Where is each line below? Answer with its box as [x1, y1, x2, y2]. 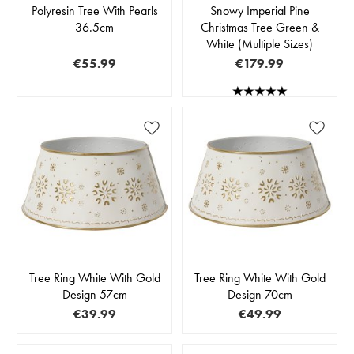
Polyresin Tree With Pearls [31, 2, 158, 19]
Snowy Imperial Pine [209, 2, 310, 19]
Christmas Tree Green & [200, 18, 319, 36]
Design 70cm [227, 286, 292, 303]
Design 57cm [62, 286, 127, 303]
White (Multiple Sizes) [206, 35, 313, 52]
